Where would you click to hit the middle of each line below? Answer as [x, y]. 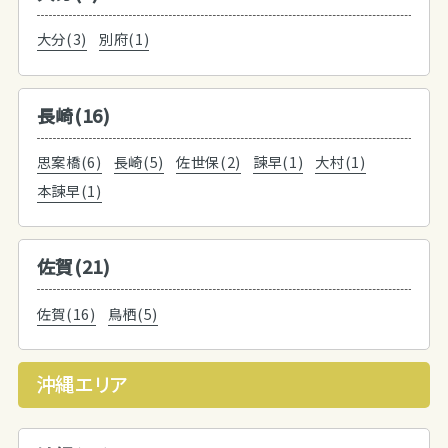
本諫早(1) [69, 191]
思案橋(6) [69, 161]
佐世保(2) [209, 161]
